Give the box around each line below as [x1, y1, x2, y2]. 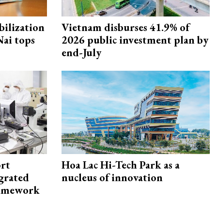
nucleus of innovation [62, 170, 163, 185]
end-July [62, 46, 101, 60]
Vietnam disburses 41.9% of [62, 20, 189, 35]
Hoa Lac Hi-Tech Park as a [62, 158, 180, 172]
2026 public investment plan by [62, 33, 208, 47]
